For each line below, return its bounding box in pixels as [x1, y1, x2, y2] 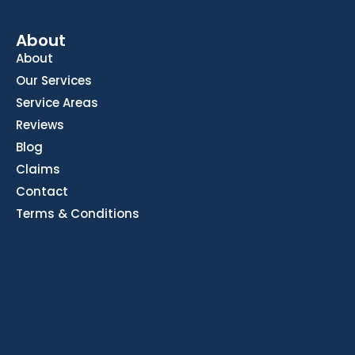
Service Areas [16, 94, 98, 112]
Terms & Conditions [16, 205, 139, 223]
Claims [16, 161, 60, 178]
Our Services [16, 72, 92, 90]
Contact [16, 183, 68, 200]
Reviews [16, 116, 64, 134]
